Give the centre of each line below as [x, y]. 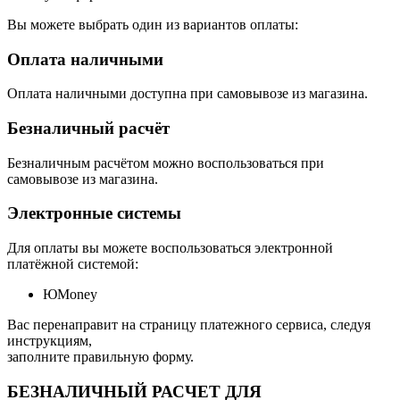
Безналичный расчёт [88, 128]
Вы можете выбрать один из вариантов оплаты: [153, 24]
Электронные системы [94, 213]
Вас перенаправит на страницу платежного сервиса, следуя [189, 325]
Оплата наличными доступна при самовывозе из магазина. [187, 94]
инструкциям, [50, 341]
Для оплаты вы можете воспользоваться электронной [170, 248]
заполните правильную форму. [100, 357]
